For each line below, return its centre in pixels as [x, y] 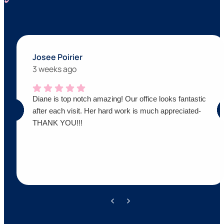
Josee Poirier [57, 57]
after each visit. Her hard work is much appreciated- [117, 110]
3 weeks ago [54, 69]
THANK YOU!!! [57, 122]
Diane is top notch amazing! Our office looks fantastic [119, 98]
